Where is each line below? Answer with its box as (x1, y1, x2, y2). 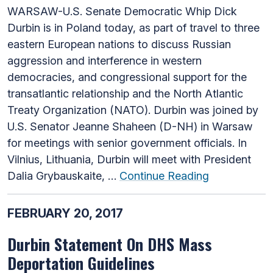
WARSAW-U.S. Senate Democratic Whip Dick (7, 4, 237, 18)
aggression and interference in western (7, 54, 202, 67)
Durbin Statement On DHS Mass (7, 232, 212, 256)
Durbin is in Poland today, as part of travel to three (7, 21, 260, 34)
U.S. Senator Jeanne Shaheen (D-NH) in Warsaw (7, 119, 252, 133)
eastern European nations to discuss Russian (7, 37, 231, 51)
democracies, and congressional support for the (7, 70, 247, 83)
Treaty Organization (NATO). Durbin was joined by (7, 103, 258, 116)
